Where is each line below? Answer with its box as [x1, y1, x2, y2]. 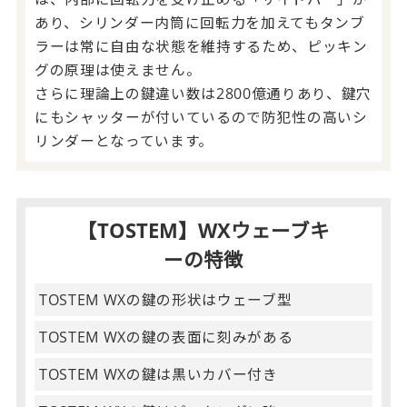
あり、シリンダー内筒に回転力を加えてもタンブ [34, 12, 365, 33]
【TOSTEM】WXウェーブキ [77, 216, 330, 243]
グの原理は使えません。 [34, 59, 202, 80]
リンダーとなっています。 [34, 130, 213, 151]
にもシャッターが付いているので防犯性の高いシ [34, 106, 368, 127]
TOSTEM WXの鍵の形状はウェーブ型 [38, 289, 293, 310]
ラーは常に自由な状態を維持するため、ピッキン [34, 35, 368, 56]
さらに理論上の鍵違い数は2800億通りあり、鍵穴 [34, 83, 372, 104]
